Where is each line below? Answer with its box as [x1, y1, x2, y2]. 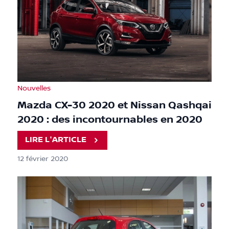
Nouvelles [17, 84, 51, 93]
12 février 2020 [17, 154, 68, 163]
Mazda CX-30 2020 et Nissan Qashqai [17, 99, 212, 111]
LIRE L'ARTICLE [25, 135, 87, 145]
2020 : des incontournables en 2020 [17, 113, 202, 126]
